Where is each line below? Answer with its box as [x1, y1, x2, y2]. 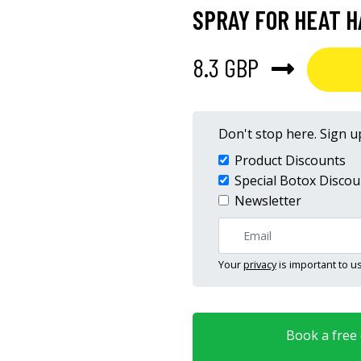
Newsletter [234, 192, 301, 210]
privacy [243, 257, 276, 272]
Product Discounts [234, 151, 346, 169]
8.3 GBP [193, 51, 259, 82]
